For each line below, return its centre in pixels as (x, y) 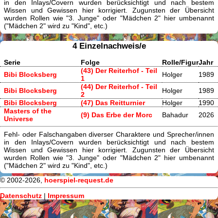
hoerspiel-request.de (79, 180)
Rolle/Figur (180, 62)
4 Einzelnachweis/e (109, 45)
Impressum (66, 196)
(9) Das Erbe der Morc (117, 115)
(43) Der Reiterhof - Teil (119, 70)
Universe (18, 118)
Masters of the (28, 111)
